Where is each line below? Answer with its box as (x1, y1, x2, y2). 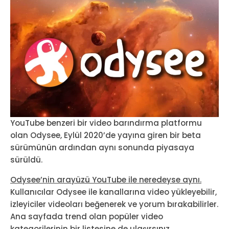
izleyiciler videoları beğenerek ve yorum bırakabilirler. (10, 198, 218, 210)
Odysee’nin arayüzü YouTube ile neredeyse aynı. (10, 174, 201, 185)
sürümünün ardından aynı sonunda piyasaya (10, 142, 194, 153)
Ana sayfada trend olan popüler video (10, 211, 163, 222)
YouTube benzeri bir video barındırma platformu (10, 117, 202, 128)
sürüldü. (10, 154, 42, 165)
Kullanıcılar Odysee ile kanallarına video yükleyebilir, (10, 186, 217, 197)
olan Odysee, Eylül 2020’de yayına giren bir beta (10, 129, 201, 141)
